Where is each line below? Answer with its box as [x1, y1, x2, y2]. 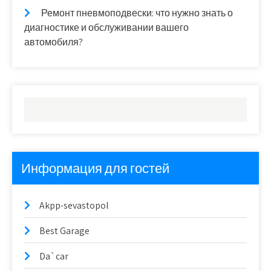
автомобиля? [24, 36, 83, 48]
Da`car [39, 250, 68, 263]
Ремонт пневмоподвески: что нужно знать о [41, 7, 233, 19]
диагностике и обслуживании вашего [24, 21, 189, 34]
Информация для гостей [21, 160, 169, 177]
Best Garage [39, 224, 90, 237]
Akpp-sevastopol [39, 199, 109, 212]
